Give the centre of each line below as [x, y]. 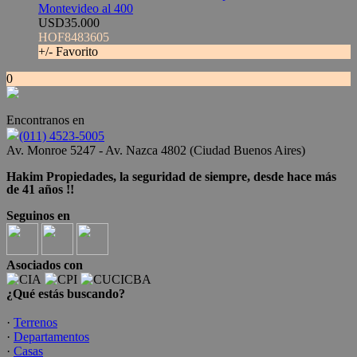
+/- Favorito [68, 52]
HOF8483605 [74, 37]
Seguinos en [38, 216]
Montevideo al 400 [86, 9]
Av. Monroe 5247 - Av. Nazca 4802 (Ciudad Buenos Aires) [156, 151]
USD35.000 [69, 23]
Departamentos [51, 337]
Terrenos [35, 323]
